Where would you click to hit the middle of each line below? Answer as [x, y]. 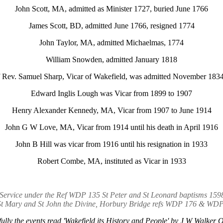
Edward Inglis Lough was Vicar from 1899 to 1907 [111, 93]
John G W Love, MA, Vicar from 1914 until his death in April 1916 [111, 127]
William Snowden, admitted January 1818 [111, 59]
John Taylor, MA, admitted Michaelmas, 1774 [111, 43]
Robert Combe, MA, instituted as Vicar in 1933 [111, 161]
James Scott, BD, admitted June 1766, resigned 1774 [111, 26]
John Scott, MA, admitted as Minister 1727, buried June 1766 [111, 9]
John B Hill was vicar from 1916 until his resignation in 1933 [111, 144]
